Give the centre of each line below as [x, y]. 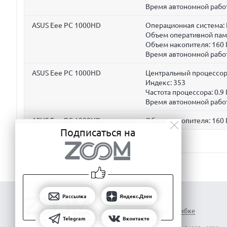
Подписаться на [98, 133]
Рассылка [74, 196]
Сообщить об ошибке [161, 211]
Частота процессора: [180, 92]
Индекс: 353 [165, 82]
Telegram [74, 218]
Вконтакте [136, 218]
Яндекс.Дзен [136, 196]
